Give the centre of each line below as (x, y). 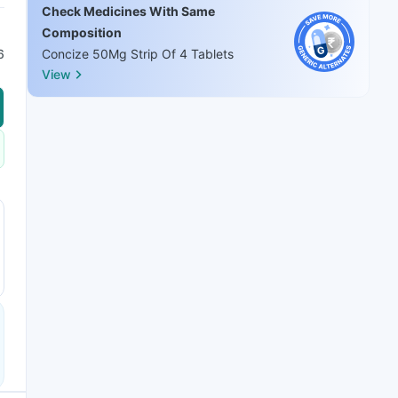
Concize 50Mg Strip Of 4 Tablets (138, 54)
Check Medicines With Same (128, 11)
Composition (82, 32)
